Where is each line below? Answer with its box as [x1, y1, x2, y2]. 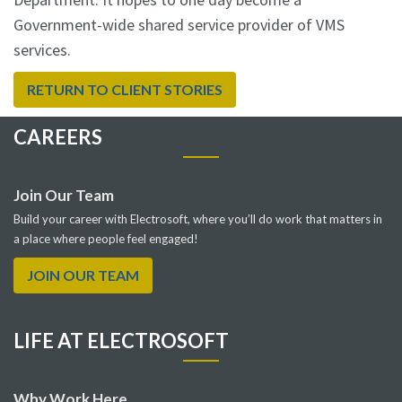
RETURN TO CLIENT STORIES [27, 80, 223, 98]
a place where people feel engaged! [13, 231, 201, 246]
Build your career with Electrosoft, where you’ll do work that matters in [13, 211, 382, 226]
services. [13, 39, 71, 60]
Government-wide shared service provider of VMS [13, 13, 345, 35]
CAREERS [13, 124, 102, 149]
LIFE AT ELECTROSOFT [13, 328, 229, 353]
